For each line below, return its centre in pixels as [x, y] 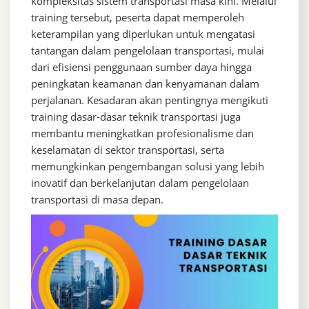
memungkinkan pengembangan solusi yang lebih [148, 166]
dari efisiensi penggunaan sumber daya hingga [141, 67]
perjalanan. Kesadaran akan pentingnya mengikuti [150, 100]
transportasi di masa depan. [97, 199]
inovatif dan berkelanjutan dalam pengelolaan [140, 182]
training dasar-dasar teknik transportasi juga [136, 116]
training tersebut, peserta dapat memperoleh [138, 17]
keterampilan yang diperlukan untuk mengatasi [143, 33]
